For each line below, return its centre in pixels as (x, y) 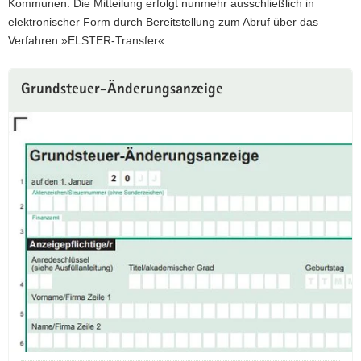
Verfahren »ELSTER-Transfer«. (88, 40)
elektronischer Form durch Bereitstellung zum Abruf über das (163, 22)
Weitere (27, 77)
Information (36, 95)
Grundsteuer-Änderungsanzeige (122, 91)
